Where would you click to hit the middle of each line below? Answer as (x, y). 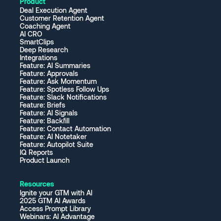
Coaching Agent (45, 26)
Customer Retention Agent (62, 18)
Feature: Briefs (42, 105)
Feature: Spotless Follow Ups (64, 89)
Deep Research (44, 50)
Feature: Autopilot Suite (56, 145)
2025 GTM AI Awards (53, 201)
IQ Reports (36, 152)
